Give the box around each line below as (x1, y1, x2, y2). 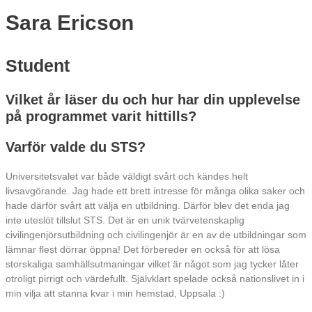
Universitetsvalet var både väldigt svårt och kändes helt (6, 171, 248, 182)
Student (6, 55, 70, 75)
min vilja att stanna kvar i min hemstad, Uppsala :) (6, 288, 225, 299)
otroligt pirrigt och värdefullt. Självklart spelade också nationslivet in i (6, 273, 304, 284)
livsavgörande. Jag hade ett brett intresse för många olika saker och (6, 185, 305, 196)
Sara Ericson (6, 11, 134, 35)
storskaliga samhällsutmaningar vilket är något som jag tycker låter (6, 258, 299, 270)
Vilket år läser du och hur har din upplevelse (6, 91, 300, 107)
